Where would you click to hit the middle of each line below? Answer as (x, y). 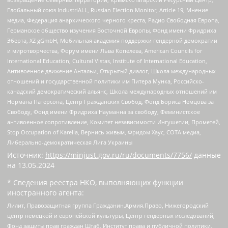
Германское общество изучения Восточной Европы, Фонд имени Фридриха (112, 31)
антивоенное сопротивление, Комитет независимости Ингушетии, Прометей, (114, 122)
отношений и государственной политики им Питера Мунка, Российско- (106, 81)
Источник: (26, 155)
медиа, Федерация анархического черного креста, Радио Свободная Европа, (113, 20)
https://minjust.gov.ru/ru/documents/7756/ (119, 155)
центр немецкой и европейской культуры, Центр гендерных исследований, (111, 216)
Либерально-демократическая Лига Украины (70, 142)
